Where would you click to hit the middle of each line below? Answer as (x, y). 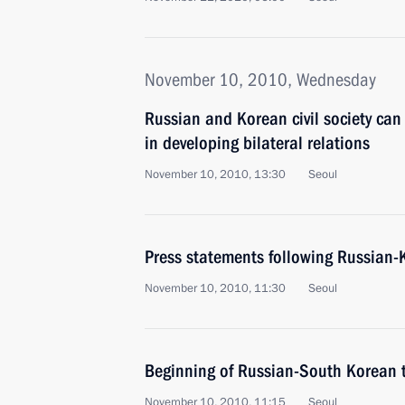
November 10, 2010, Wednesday (260, 80)
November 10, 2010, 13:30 (215, 174)
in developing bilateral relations (257, 143)
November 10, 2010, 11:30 (215, 288)
